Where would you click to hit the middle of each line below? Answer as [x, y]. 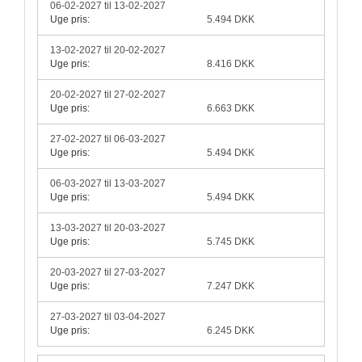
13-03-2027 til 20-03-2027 [108, 228]
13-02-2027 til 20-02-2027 [108, 51]
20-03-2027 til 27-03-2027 [108, 273]
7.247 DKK [231, 286]
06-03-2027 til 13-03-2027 [108, 184]
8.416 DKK [231, 64]
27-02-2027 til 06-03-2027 [108, 139]
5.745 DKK [231, 242]
